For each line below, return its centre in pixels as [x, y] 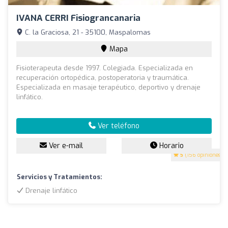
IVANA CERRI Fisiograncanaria [78, 18]
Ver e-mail [65, 146]
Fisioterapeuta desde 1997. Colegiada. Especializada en [105, 68]
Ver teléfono [118, 126]
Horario [170, 146]
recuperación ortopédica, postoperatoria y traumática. [103, 77]
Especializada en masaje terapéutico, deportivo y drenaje [108, 87]
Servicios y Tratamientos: [60, 177]
